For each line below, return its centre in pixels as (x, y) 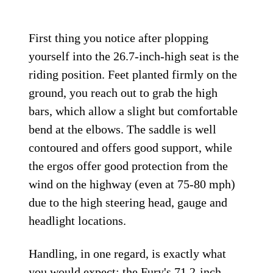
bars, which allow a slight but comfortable (133, 111)
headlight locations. (78, 221)
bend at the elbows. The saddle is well (123, 129)
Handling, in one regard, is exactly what (128, 254)
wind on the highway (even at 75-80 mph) (132, 184)
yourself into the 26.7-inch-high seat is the (134, 56)
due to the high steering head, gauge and (128, 203)
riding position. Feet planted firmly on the (133, 75)
